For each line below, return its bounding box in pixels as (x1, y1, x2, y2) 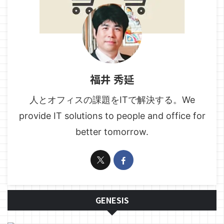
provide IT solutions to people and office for (18, 110, 205, 121)
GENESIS (95, 194, 129, 206)
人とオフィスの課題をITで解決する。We (29, 94, 195, 105)
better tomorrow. (75, 126, 148, 137)
